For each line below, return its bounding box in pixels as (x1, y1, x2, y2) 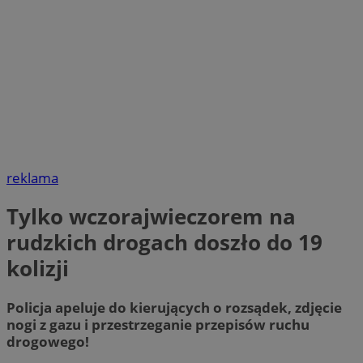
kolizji (6, 254, 69, 284)
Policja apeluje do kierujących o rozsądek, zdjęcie (6, 297, 342, 317)
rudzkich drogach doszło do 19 (6, 228, 322, 258)
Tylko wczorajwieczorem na (6, 202, 296, 232)
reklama (6, 169, 58, 188)
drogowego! (6, 331, 89, 351)
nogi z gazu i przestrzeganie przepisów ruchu (6, 314, 310, 334)
